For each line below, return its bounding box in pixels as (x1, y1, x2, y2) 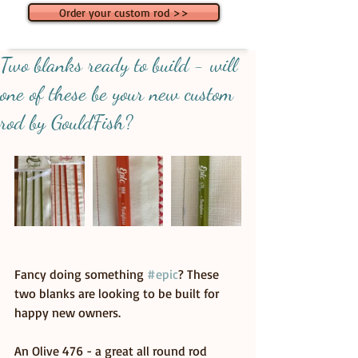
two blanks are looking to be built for (14, 284, 222, 301)
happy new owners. (14, 304, 121, 320)
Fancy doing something (14, 265, 147, 282)
